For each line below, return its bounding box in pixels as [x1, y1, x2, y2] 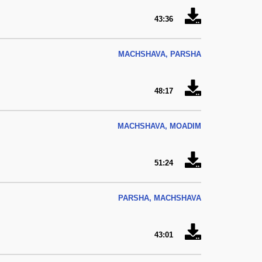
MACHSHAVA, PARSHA [118, 50, 201, 58]
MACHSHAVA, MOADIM [118, 122, 201, 130]
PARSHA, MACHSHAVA [118, 194, 201, 202]
